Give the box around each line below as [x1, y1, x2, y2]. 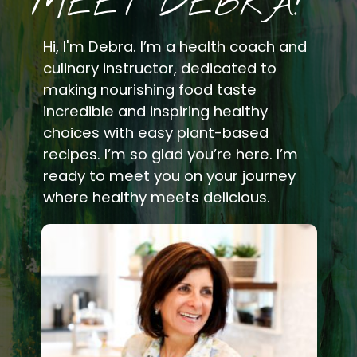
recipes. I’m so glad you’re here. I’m [43, 144, 299, 165]
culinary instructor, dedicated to [43, 58, 277, 79]
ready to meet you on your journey [43, 166, 296, 186]
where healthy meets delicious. [43, 187, 271, 208]
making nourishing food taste [43, 80, 257, 100]
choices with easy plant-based [43, 123, 269, 143]
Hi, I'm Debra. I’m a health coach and [43, 37, 308, 57]
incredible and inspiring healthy [43, 101, 269, 122]
